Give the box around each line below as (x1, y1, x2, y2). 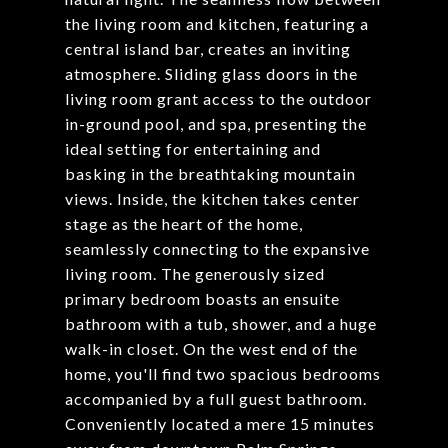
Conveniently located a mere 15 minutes (65, 414, 375, 433)
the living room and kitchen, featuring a (65, 14, 369, 33)
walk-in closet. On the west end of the (65, 339, 358, 358)
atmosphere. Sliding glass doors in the (65, 64, 358, 83)
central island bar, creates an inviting (65, 39, 351, 58)
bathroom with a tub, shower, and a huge (65, 314, 377, 333)
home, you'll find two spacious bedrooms (65, 364, 381, 383)
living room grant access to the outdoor (65, 89, 372, 108)
